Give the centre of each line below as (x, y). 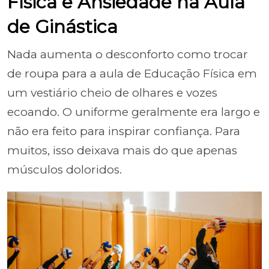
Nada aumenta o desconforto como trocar (128, 54)
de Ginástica (62, 27)
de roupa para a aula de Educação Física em (132, 74)
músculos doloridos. (65, 170)
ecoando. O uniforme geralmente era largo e (134, 112)
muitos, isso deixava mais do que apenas (122, 150)
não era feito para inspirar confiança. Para (124, 131)
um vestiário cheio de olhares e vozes (112, 93)
